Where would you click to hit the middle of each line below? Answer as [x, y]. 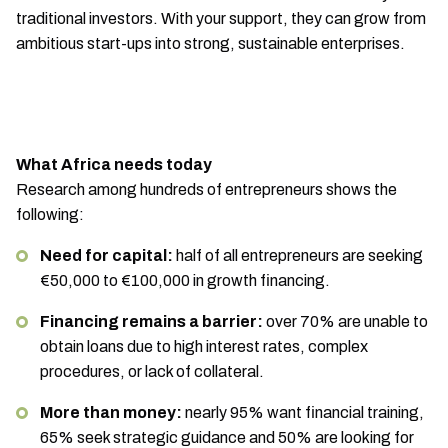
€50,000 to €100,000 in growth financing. [185, 280]
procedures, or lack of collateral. [152, 371]
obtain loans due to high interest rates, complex [204, 346]
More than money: [111, 412]
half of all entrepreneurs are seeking [298, 255]
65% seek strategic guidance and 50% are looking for [227, 437]
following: [50, 214]
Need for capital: [106, 255]
